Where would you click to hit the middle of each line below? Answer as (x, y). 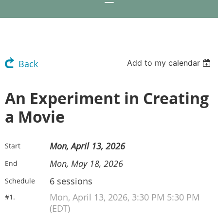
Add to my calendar (164, 63)
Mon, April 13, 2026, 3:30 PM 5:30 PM (125, 197)
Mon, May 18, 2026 (86, 164)
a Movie (35, 117)
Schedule (20, 181)
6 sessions (71, 181)
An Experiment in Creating (107, 98)
